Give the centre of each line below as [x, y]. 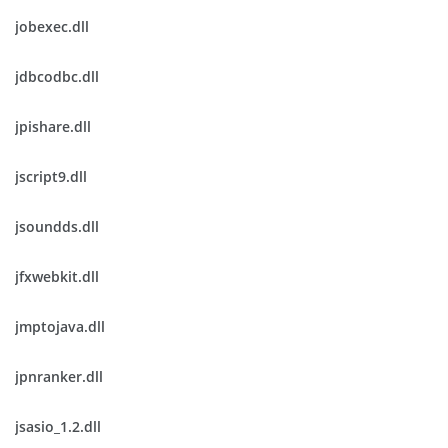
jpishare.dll [53, 126]
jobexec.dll [52, 26]
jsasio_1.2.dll [58, 426]
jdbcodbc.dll [57, 76]
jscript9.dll [51, 176]
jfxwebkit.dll [57, 276]
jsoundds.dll [57, 226]
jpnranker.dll [59, 376]
